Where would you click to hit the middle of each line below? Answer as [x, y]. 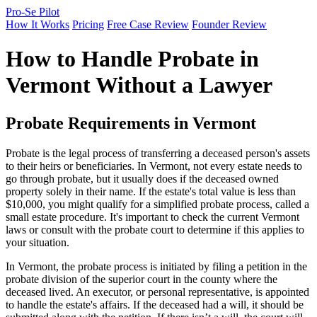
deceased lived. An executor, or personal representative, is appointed [157, 292]
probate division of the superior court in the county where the [142, 279]
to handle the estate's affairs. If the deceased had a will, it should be [155, 304]
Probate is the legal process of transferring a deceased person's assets [158, 153]
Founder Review [229, 24]
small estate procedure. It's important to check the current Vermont [152, 217]
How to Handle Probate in [132, 59]
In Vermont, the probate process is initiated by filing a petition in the [156, 266]
